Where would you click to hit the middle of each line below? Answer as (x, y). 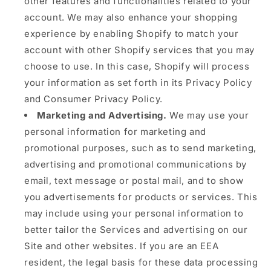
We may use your (208, 115)
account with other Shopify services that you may (139, 50)
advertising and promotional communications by (136, 164)
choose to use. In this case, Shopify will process (137, 66)
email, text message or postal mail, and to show (134, 181)
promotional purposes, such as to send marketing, (140, 148)
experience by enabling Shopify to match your (132, 34)
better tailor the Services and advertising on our (136, 230)
